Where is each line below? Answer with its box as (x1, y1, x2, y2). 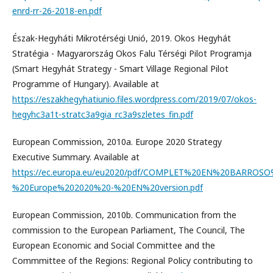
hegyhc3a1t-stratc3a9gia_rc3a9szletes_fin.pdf (12, 108, 193, 121)
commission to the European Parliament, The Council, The (12, 224, 245, 236)
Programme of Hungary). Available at (12, 78, 159, 90)
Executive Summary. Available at (12, 151, 140, 163)
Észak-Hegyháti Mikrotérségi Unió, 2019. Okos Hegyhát (12, 32, 231, 44)
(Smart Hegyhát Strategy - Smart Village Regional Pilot (12, 63, 229, 75)
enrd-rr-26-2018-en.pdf (12, 5, 102, 17)
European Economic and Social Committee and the (12, 239, 215, 252)
